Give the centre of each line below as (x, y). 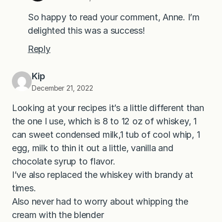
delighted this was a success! (86, 31)
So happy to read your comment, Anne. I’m (114, 17)
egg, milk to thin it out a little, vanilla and (93, 148)
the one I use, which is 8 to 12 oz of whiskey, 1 (104, 121)
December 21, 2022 (62, 88)
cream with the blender (58, 215)
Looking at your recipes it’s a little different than (108, 108)
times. (24, 188)
